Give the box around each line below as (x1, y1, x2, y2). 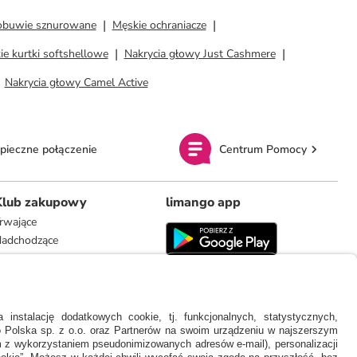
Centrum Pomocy (218, 141, 307, 157)
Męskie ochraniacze (112, 18, 206, 33)
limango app (166, 194, 241, 211)
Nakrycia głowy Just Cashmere (124, 46, 276, 61)
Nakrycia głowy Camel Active (4, 75, 148, 90)
